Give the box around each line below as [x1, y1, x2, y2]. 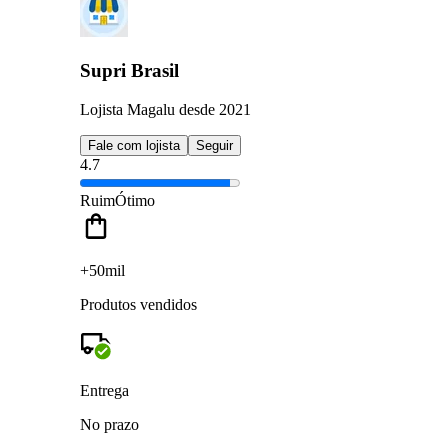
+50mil [80, 261, 125, 279]
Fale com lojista [88, 137, 180, 153]
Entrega [80, 381, 129, 399]
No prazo [80, 415, 139, 433]
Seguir [196, 137, 233, 153]
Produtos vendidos [80, 295, 197, 313]
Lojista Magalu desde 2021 [80, 100, 251, 118]
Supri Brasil [80, 60, 179, 82]
